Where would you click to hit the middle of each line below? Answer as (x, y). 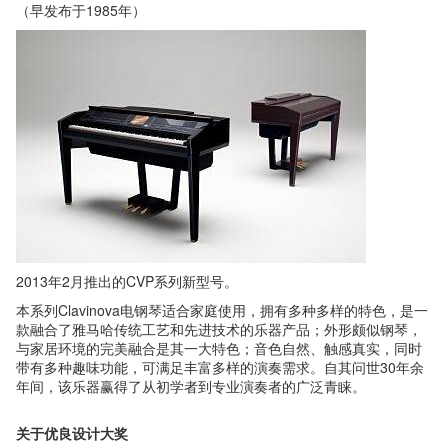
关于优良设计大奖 (72, 433)
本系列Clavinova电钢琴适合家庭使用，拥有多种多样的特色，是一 (222, 309)
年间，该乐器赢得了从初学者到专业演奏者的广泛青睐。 (191, 385)
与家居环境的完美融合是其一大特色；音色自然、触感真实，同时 (219, 347)
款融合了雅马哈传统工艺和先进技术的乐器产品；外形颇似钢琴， (219, 328)
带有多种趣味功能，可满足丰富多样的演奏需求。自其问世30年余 (220, 366)
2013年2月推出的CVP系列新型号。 (127, 281)
